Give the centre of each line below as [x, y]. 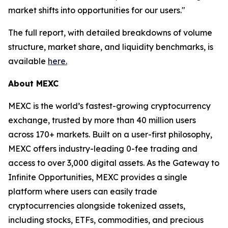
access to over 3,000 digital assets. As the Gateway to [114, 163]
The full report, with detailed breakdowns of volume [110, 32]
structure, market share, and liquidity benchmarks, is [111, 47]
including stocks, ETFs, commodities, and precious [106, 220]
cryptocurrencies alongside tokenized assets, [97, 205]
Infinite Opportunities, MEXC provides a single [98, 177]
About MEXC [33, 83]
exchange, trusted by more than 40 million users [102, 120]
